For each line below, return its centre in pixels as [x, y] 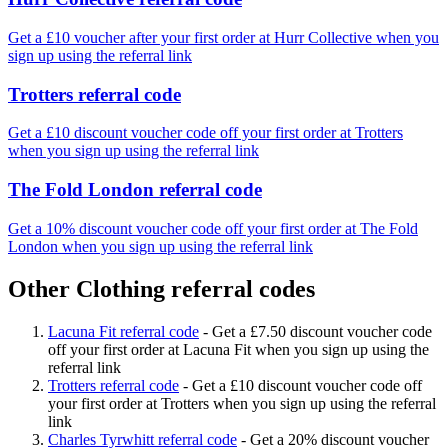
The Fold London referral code [135, 190]
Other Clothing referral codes [161, 288]
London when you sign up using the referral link [160, 246]
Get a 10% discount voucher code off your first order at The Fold [213, 228]
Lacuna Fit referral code [123, 331]
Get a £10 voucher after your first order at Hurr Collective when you [223, 38]
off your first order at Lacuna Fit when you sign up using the [238, 349]
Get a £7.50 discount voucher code [322, 331]
